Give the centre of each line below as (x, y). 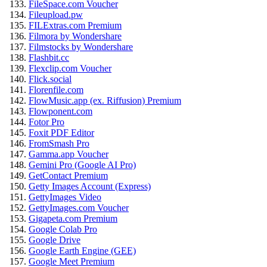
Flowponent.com (60, 111)
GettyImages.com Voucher (79, 208)
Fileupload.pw (56, 15)
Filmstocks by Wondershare (81, 47)
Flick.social (50, 79)
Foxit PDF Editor (61, 133)
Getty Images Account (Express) (90, 187)
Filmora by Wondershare (75, 36)
